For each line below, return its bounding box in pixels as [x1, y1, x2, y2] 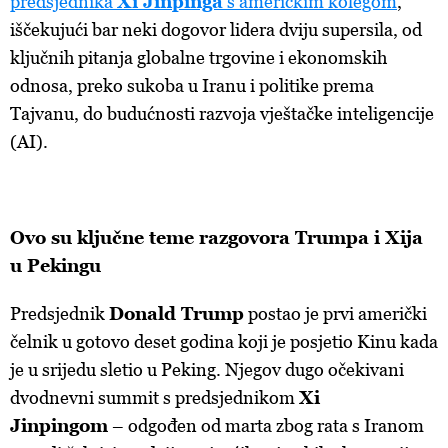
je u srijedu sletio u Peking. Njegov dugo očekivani [10, 359, 404, 380]
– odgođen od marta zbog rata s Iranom [108, 415, 424, 436]
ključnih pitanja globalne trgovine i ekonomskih [10, 47, 387, 68]
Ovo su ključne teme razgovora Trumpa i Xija [10, 227, 423, 248]
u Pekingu [10, 255, 101, 276]
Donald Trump [109, 303, 244, 324]
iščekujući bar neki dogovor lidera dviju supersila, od [10, 19, 422, 40]
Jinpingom [10, 415, 108, 436]
